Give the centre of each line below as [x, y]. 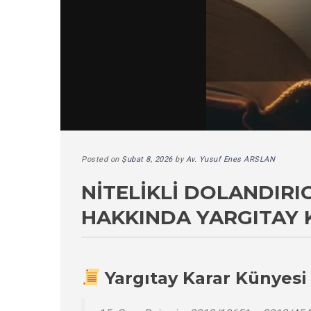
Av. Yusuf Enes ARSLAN [230, 159]
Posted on [101, 159]
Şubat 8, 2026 [147, 159]
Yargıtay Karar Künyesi [206, 278]
